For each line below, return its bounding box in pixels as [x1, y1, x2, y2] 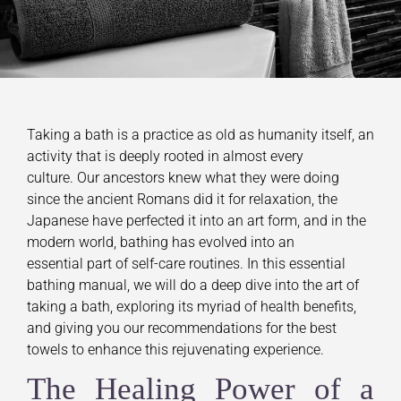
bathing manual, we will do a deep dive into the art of [27, 276, 359, 294]
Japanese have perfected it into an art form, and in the [27, 211, 366, 229]
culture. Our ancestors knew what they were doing [27, 168, 339, 186]
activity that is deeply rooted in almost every [27, 147, 303, 165]
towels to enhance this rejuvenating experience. [27, 340, 324, 358]
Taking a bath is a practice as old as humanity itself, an [27, 125, 374, 143]
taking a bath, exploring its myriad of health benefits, [27, 297, 356, 315]
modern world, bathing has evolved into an [27, 233, 294, 251]
